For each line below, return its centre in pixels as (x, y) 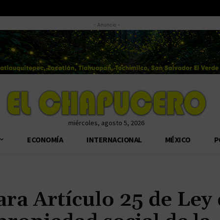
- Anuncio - (106, 25)
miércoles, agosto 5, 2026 (106, 123)
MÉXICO (178, 139)
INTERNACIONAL (114, 139)
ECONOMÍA (45, 139)
